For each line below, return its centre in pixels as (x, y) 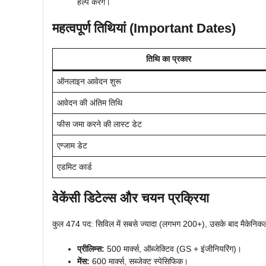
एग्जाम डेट (72, 145)
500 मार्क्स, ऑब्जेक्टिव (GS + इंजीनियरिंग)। (173, 248)
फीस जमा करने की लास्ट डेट (99, 124)
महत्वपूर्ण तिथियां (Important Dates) (144, 28)
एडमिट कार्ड (75, 167)
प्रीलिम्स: (91, 248)
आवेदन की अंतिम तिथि (90, 102)
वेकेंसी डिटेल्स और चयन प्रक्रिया (131, 198)
